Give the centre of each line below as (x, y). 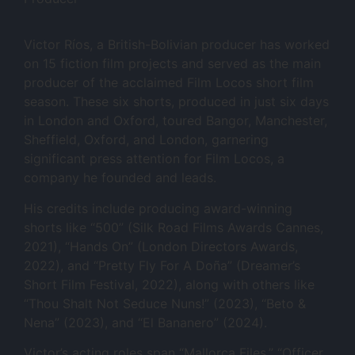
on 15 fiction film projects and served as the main (172, 64)
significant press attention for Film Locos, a (154, 159)
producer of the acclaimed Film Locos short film (169, 83)
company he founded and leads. (120, 178)
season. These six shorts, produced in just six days (176, 102)
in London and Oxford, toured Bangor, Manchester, (176, 121)
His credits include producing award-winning (158, 208)
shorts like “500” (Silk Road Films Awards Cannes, (174, 227)
